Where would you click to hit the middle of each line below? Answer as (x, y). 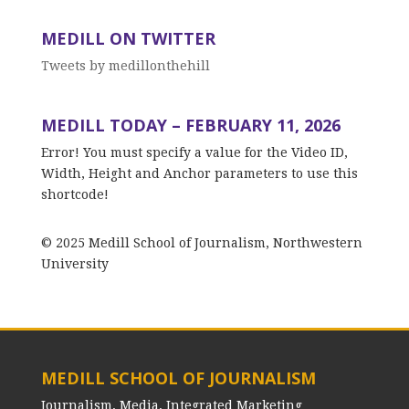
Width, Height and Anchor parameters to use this (199, 173)
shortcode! (74, 194)
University (74, 263)
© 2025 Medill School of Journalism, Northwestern (201, 242)
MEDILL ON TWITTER (128, 38)
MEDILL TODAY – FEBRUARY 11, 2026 (190, 125)
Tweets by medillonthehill (125, 65)
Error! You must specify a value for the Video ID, (194, 152)
